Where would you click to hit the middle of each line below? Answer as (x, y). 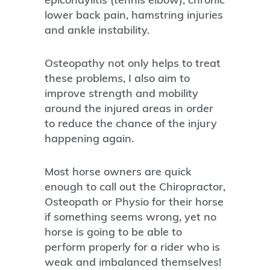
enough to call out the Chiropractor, (135, 187)
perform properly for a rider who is (132, 247)
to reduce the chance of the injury (131, 124)
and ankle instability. (97, 30)
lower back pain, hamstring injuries (134, 15)
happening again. (89, 139)
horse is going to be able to (113, 232)
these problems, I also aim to (117, 78)
